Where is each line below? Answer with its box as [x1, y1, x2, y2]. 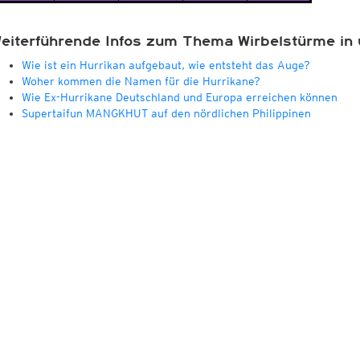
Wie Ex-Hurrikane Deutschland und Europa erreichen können [21, 90, 337, 104]
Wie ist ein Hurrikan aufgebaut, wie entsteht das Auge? [21, 58, 310, 72]
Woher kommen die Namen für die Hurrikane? [21, 74, 260, 88]
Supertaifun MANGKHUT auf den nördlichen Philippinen [21, 106, 311, 120]
